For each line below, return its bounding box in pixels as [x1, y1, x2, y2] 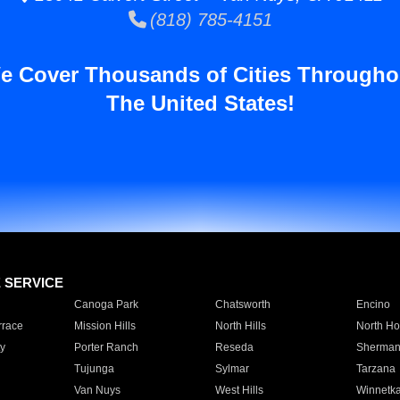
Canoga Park [73, 298, 138, 311]
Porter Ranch [73, 341, 138, 354]
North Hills [214, 320, 266, 332]
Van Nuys [73, 384, 121, 396]
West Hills [214, 384, 263, 396]
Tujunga [73, 362, 114, 375]
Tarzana [355, 362, 396, 375]
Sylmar [214, 362, 249, 375]
